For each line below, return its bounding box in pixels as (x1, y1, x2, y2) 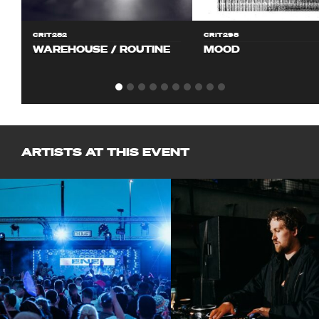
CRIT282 (33, 30, 67, 41)
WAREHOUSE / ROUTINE (33, 43, 170, 56)
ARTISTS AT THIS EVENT (21, 144, 189, 160)
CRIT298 (204, 30, 239, 41)
